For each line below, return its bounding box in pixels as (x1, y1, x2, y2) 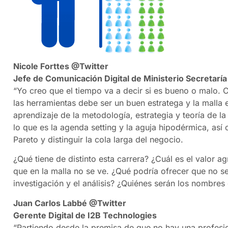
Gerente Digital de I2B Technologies (13, 210, 157, 220)
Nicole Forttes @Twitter (13, 61, 108, 71)
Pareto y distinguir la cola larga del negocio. (13, 134, 183, 145)
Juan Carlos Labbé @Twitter (13, 197, 126, 208)
